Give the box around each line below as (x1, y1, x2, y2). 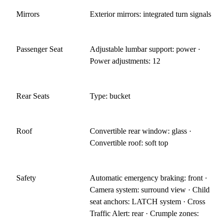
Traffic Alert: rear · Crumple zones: (90, 209, 199, 218)
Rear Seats (16, 92, 49, 101)
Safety (16, 174, 36, 183)
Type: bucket (90, 92, 131, 101)
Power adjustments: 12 (90, 57, 161, 66)
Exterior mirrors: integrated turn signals (90, 10, 212, 19)
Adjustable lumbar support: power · (90, 45, 201, 54)
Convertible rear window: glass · (90, 127, 192, 136)
